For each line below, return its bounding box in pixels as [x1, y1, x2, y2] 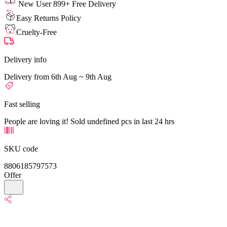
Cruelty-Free [16, 27, 57, 36]
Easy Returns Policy [16, 13, 81, 22]
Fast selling [4, 99, 40, 108]
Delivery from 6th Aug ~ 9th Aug [4, 72, 111, 81]
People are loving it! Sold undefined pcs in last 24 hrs [4, 117, 174, 126]
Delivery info [4, 55, 47, 64]
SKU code [4, 144, 38, 153]
